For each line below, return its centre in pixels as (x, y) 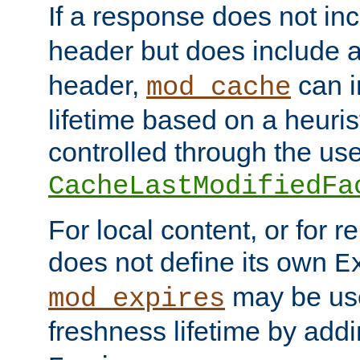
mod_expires (137, 299)
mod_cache (219, 87)
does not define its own (191, 262)
